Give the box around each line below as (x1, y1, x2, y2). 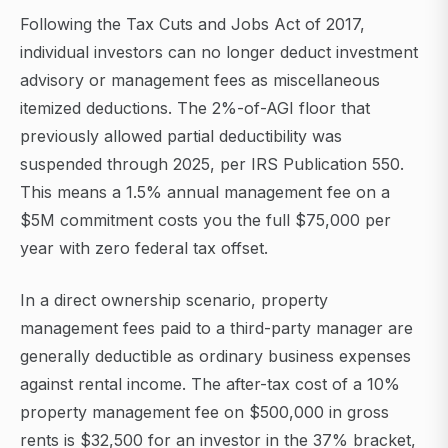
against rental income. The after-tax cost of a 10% (20, 374, 400, 395)
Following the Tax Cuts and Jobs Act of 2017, (20, 14, 365, 35)
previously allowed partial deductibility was (20, 126, 342, 147)
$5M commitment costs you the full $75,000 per (20, 210, 391, 231)
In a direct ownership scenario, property (20, 290, 328, 311)
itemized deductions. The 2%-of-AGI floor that (20, 98, 370, 119)
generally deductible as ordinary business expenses (20, 346, 411, 367)
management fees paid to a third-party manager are (20, 318, 413, 339)
